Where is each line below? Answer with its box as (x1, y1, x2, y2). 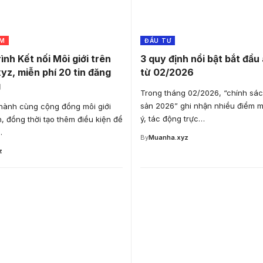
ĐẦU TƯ (144, 36, 171, 44)
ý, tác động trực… (140, 113, 205, 123)
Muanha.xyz (149, 133, 188, 141)
